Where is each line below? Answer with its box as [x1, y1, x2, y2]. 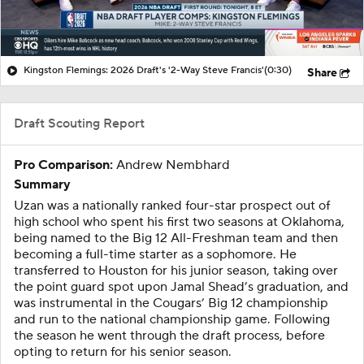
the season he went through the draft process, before [14, 327, 325, 344]
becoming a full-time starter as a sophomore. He [14, 245, 297, 262]
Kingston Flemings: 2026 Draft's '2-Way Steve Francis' [24, 63, 264, 76]
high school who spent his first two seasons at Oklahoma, [14, 213, 344, 230]
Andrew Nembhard [113, 156, 230, 173]
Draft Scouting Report [14, 115, 145, 132]
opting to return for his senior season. [14, 343, 232, 360]
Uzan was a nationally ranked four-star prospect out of [14, 197, 330, 214]
